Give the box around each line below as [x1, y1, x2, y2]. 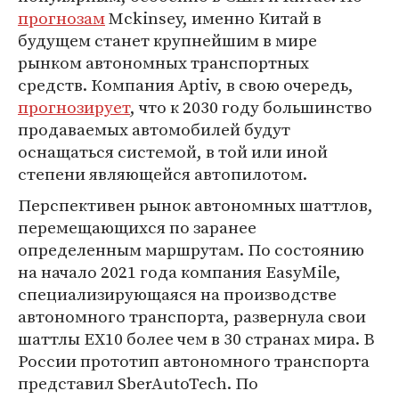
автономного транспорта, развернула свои [18, 305, 366, 329]
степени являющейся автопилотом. [18, 162, 307, 186]
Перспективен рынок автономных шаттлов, [18, 193, 373, 217]
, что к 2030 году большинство [130, 95, 372, 119]
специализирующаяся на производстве [18, 282, 337, 306]
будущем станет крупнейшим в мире [18, 28, 317, 53]
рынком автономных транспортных [18, 51, 309, 75]
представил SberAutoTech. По [18, 371, 258, 395]
